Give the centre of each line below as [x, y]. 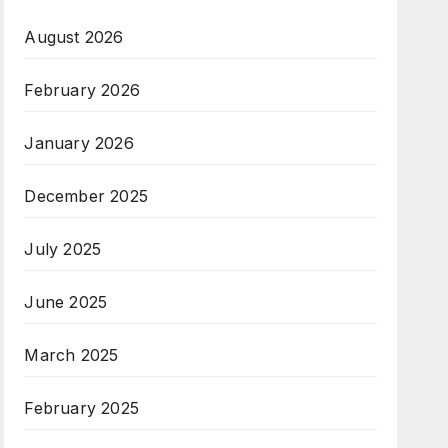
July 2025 [63, 249]
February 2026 [82, 90]
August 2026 [74, 37]
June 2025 [66, 302]
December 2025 [86, 196]
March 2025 [71, 355]
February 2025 [81, 408]
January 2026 [79, 143]
